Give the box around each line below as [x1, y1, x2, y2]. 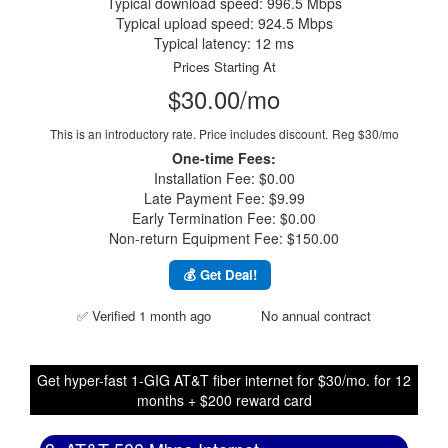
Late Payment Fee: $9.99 [143, 188, 305, 208]
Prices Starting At [172, 57, 276, 76]
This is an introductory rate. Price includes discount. [49, 125, 328, 142]
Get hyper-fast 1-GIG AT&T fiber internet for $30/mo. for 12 [37, 370, 411, 390]
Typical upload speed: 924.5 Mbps [115, 13, 333, 33]
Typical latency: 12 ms [154, 33, 294, 53]
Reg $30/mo [331, 125, 399, 142]
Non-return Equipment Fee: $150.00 [109, 228, 339, 248]
